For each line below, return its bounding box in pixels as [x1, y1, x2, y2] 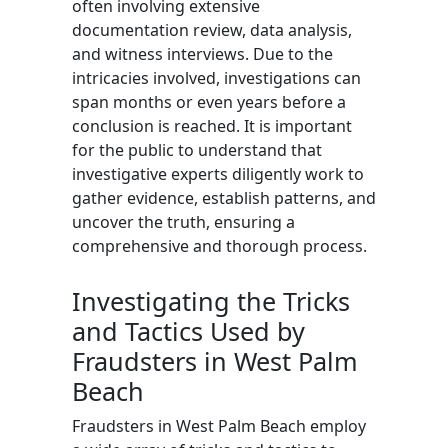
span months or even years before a [72, 90, 346, 113]
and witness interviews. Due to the [72, 42, 333, 65]
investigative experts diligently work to [72, 162, 364, 185]
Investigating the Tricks [72, 283, 350, 318]
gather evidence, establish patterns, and [72, 186, 376, 209]
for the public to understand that [72, 138, 322, 161]
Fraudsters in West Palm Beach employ [72, 414, 366, 437]
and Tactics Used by [72, 313, 305, 348]
